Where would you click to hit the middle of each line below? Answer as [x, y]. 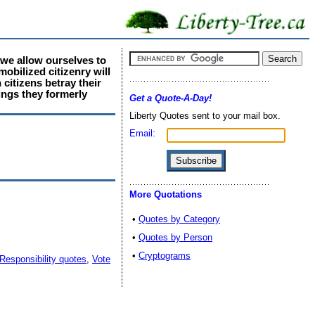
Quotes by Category [179, 219]
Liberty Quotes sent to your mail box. [205, 116]
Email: [142, 133]
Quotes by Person [175, 237]
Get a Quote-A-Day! [171, 98]
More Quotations [166, 194]
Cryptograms [165, 256]
